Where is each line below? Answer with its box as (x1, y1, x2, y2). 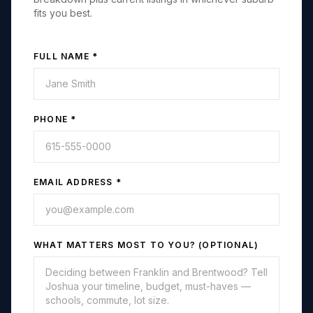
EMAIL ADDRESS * (34, 177, 122, 187)
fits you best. (34, 7, 92, 19)
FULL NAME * (34, 51, 99, 61)
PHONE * (34, 114, 77, 124)
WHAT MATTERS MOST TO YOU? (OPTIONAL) (34, 240, 259, 250)
